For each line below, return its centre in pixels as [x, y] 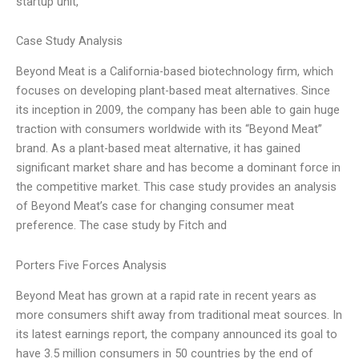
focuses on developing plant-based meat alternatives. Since [173, 91]
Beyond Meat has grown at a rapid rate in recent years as [166, 296]
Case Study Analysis [69, 41]
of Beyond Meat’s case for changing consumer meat [155, 206]
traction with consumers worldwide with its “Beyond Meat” [169, 129]
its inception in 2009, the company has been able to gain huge [178, 110]
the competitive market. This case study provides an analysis [176, 187]
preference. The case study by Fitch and [121, 226]
